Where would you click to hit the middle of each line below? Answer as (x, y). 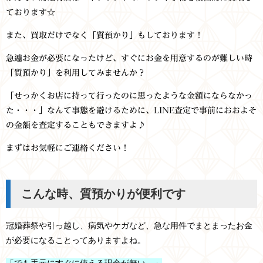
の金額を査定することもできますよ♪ (76, 125)
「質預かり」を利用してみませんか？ (76, 73)
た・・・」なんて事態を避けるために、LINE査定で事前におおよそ (131, 110)
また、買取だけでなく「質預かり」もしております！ (104, 35)
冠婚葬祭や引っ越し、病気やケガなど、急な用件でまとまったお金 (129, 226)
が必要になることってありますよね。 (76, 240)
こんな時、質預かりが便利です (104, 194)
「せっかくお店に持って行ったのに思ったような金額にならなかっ (129, 95)
